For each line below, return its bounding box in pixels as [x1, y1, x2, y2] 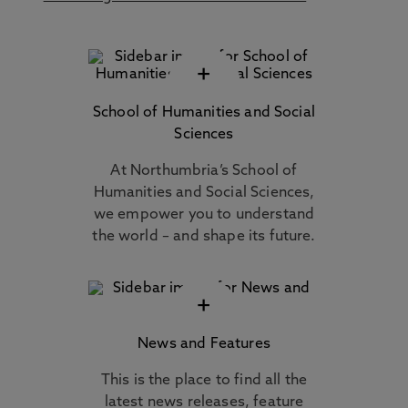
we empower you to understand [93, 208, 315, 222]
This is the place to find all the [100, 373, 308, 388]
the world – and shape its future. [92, 229, 316, 244]
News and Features [138, 337, 270, 352]
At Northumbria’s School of [110, 164, 298, 178]
